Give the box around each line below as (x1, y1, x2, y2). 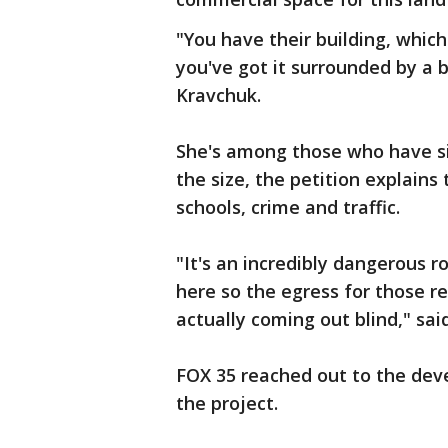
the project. (176, 391, 278, 415)
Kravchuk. (176, 83, 261, 107)
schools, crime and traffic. (176, 195, 400, 219)
